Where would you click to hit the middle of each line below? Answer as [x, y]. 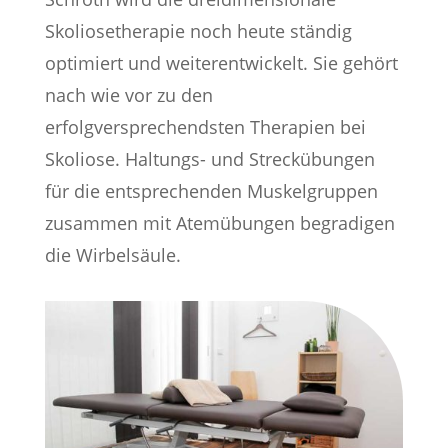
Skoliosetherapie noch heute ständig [198, 31]
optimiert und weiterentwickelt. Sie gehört [221, 63]
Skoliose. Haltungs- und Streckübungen [209, 159]
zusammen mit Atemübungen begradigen [219, 223]
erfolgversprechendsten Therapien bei [205, 127]
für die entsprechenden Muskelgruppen [211, 191]
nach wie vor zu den [128, 95]
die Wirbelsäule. [112, 255]
